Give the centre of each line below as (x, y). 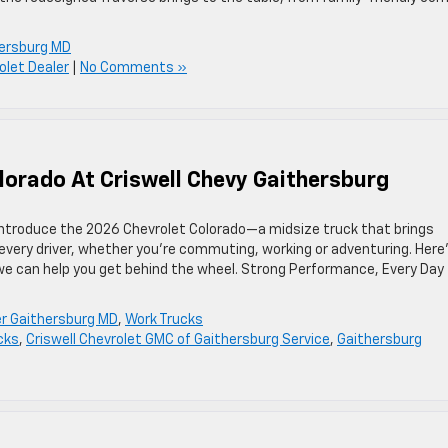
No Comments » (133, 68)
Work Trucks (164, 320)
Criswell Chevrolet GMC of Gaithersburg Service (178, 340)
